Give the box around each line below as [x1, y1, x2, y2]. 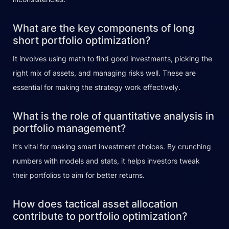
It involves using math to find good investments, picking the [13, 54, 212, 63]
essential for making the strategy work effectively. [13, 83, 180, 92]
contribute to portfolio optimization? [13, 210, 188, 223]
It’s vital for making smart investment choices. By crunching [13, 142, 211, 151]
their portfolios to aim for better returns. [13, 171, 145, 180]
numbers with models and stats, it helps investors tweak [13, 156, 200, 166]
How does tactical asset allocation [13, 198, 178, 211]
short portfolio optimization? [13, 34, 151, 47]
